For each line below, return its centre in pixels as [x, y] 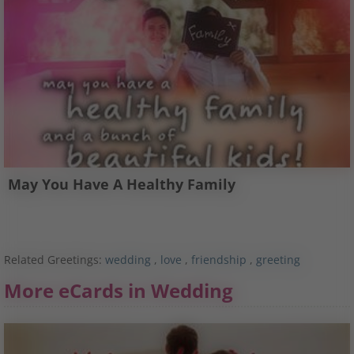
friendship [219, 260]
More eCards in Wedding [119, 291]
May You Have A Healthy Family [122, 185]
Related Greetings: [55, 260]
